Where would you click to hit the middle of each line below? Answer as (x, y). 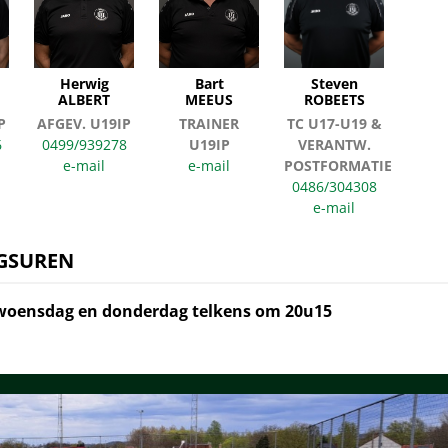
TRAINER (209, 124)
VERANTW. (334, 145)
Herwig (84, 84)
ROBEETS (334, 100)
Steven (334, 84)
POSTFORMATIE (338, 166)
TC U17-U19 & (334, 124)
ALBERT (84, 100)
